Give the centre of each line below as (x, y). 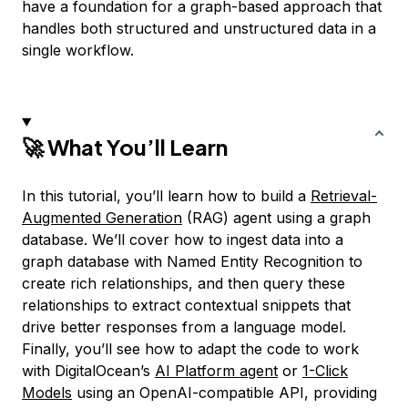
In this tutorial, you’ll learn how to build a (166, 195)
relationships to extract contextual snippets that (186, 305)
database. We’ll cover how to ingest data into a (183, 239)
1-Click (325, 370)
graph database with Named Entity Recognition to (192, 261)
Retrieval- (344, 195)
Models (47, 392)
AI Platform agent (216, 370)
